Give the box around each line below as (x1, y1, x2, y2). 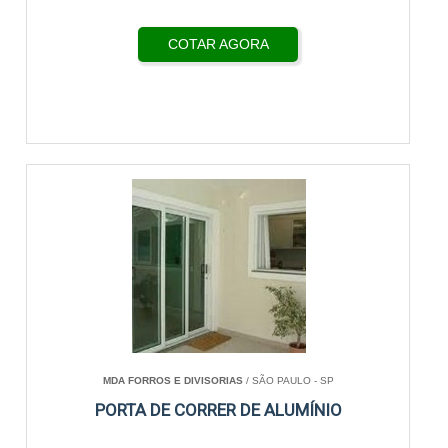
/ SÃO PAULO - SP (242, 375, 334, 386)
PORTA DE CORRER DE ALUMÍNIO (94, 400, 342, 420)
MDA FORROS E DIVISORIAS (102, 375, 243, 386)
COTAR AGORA (167, 36, 269, 52)
